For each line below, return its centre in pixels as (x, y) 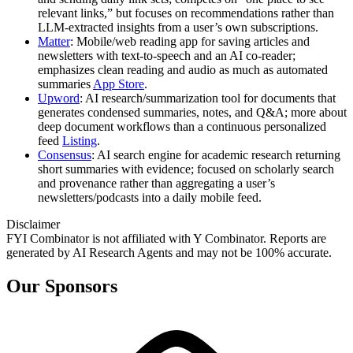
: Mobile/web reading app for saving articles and (190, 41)
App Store (119, 84)
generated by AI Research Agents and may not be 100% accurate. (169, 252)
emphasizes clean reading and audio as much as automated (183, 69)
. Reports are (295, 238)
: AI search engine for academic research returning (216, 154)
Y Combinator (228, 238)
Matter (54, 41)
